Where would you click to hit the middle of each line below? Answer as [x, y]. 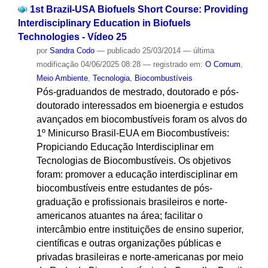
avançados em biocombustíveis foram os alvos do [141, 119]
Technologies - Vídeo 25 [72, 36]
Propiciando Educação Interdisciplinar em [125, 147]
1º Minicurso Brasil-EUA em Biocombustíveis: [133, 133]
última [203, 50]
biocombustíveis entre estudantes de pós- [124, 188]
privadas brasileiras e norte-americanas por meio [140, 257]
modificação [57, 64]
